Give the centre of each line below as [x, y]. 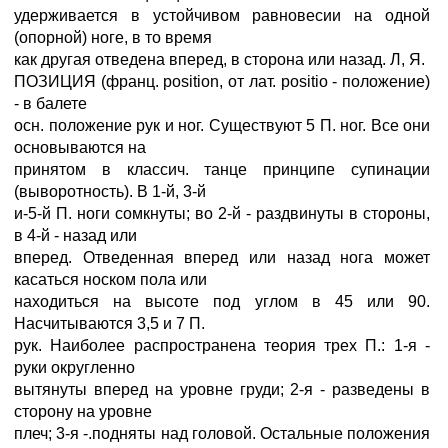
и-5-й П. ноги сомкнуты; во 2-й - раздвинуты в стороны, [222, 213]
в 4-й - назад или [75, 235]
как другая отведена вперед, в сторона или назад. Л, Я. [219, 59]
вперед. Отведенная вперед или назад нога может [222, 257]
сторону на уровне [83, 411]
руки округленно [74, 367]
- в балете [50, 103]
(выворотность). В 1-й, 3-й [110, 191]
